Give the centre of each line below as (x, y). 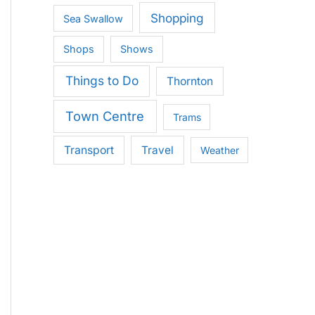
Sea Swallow (93, 18)
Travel (158, 150)
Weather (219, 150)
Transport (89, 150)
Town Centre (105, 116)
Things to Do (102, 81)
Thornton (190, 82)
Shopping (177, 18)
